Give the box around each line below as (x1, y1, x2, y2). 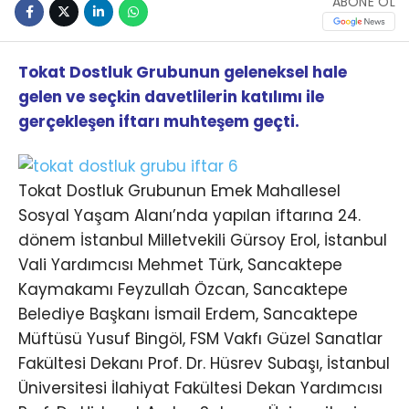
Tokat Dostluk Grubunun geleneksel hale (18, 61, 347, 83)
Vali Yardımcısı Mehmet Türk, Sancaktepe (18, 254, 342, 277)
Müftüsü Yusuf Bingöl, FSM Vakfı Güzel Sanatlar (18, 328, 383, 351)
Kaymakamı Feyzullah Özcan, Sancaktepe (18, 278, 348, 301)
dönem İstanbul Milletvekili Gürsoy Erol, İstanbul (18, 229, 387, 252)
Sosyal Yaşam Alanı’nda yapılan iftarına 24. (18, 204, 361, 227)
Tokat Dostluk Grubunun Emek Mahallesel (18, 180, 341, 203)
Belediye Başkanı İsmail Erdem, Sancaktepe (18, 303, 358, 326)
